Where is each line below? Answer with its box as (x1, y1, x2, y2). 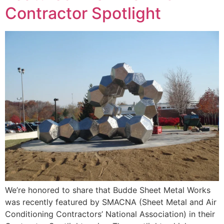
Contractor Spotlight (5, 3, 161, 23)
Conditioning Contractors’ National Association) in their (5, 209, 215, 219)
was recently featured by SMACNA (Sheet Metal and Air (5, 197, 216, 207)
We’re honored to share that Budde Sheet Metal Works (5, 185, 210, 195)
